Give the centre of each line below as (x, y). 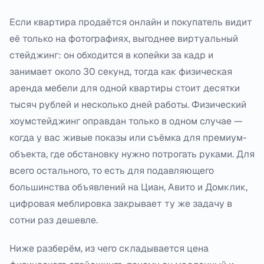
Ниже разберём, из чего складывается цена (109, 248)
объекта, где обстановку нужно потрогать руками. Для (132, 154)
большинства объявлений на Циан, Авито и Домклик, (128, 187)
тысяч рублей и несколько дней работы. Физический (128, 105)
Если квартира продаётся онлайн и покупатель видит (131, 22)
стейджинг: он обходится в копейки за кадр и (111, 55)
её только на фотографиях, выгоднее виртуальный (124, 39)
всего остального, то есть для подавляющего (112, 171)
